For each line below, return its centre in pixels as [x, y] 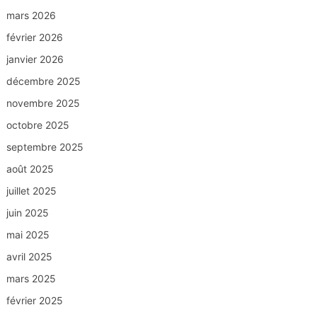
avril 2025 [29, 256]
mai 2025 [28, 234]
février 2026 [34, 37]
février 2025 [34, 300]
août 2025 [30, 168]
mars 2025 [31, 278]
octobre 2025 [38, 125]
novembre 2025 [43, 103]
